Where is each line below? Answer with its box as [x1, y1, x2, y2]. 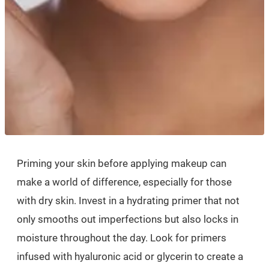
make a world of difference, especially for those [17, 175, 232, 188]
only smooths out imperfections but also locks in [17, 213, 238, 225]
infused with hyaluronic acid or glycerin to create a [17, 250, 243, 262]
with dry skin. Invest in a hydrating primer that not [17, 194, 240, 207]
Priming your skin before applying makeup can [17, 157, 226, 169]
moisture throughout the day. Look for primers [17, 231, 226, 244]
